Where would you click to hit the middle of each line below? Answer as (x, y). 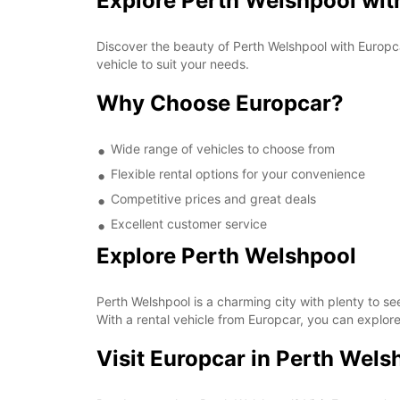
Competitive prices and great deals (213, 199)
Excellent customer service (189, 224)
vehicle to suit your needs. (173, 64)
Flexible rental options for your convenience (238, 174)
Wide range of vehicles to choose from (223, 149)
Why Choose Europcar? (220, 103)
